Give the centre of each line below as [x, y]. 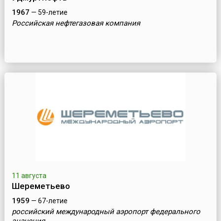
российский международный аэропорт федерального [106, 212]
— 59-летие [48, 13]
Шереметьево [41, 186]
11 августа [29, 176]
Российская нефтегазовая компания [76, 23]
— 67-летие [48, 201]
